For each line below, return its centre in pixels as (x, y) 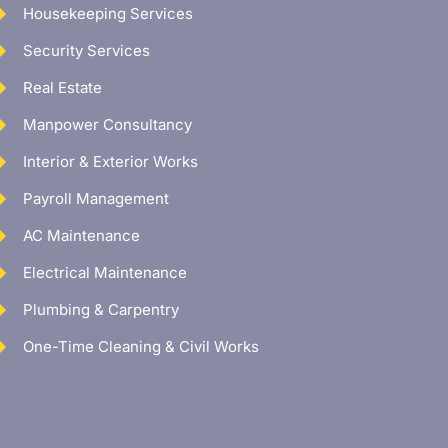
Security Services (87, 51)
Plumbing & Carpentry (101, 310)
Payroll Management (96, 199)
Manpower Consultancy (108, 125)
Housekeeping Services (108, 14)
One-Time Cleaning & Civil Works (141, 347)
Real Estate (63, 88)
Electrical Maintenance (105, 273)
